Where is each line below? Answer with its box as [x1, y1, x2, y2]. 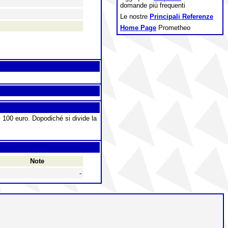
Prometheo [156, 24, 190, 32]
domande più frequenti [120, 2, 185, 9]
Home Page [120, 24, 156, 32]
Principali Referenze [150, 13, 213, 20]
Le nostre [120, 13, 150, 20]
